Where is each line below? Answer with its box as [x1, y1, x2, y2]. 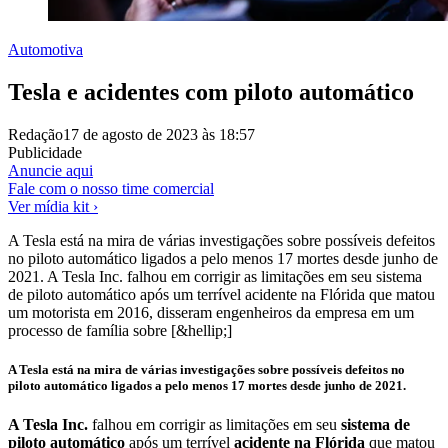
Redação [8, 125, 63, 143]
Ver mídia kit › [8, 197, 98, 215]
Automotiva [8, 41, 83, 58]
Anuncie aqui [8, 161, 93, 179]
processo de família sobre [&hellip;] [8, 321, 232, 339]
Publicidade [8, 143, 82, 161]
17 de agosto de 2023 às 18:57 [63, 125, 255, 143]
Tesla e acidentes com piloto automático [8, 78, 414, 105]
